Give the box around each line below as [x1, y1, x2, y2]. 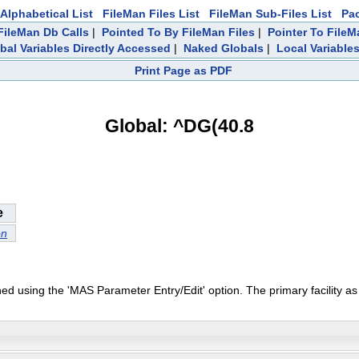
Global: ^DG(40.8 [105, 115, 254, 136]
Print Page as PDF [135, 64, 232, 77]
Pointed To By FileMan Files [101, 26, 255, 38]
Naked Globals [183, 42, 264, 54]
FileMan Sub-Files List [209, 7, 332, 20]
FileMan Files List [103, 7, 200, 20]
